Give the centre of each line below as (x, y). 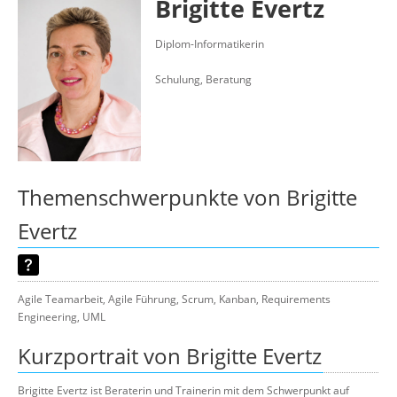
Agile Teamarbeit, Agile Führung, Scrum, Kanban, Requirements (174, 299)
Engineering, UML (62, 317)
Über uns (134, 12)
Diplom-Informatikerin (210, 44)
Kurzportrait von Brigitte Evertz (170, 356)
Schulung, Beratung (203, 79)
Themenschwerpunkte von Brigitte (187, 197)
